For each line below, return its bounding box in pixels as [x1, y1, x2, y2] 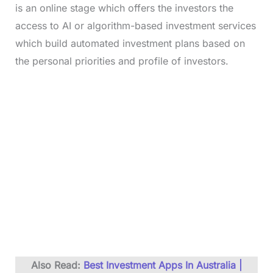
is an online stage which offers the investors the [15, 2, 233, 15]
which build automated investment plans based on [15, 37, 245, 50]
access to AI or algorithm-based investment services [15, 19, 256, 32]
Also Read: [31, 259, 83, 272]
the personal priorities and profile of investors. [15, 55, 232, 68]
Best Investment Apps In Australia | [83, 259, 242, 272]
